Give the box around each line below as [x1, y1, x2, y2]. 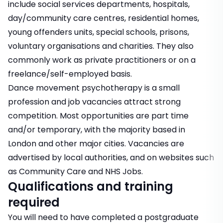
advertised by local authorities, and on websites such [8, 152, 214, 164]
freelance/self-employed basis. [8, 68, 132, 80]
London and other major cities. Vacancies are [8, 138, 184, 150]
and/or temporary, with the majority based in [8, 124, 185, 136]
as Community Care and [8, 166, 105, 178]
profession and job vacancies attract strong [8, 96, 181, 108]
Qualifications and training [8, 178, 173, 195]
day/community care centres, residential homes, [8, 12, 199, 24]
